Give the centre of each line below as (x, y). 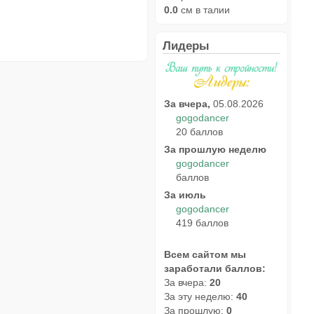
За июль (185, 194)
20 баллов (200, 131)
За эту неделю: (200, 296)
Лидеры (186, 45)
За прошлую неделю (215, 149)
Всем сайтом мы (205, 254)
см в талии (204, 9)
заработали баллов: (215, 268)
